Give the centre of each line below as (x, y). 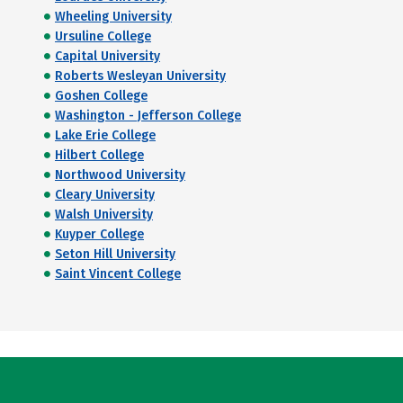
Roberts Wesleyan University (140, 76)
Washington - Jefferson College (148, 116)
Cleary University (105, 195)
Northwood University (120, 175)
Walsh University (104, 215)
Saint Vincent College (118, 274)
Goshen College (101, 96)
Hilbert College (99, 156)
